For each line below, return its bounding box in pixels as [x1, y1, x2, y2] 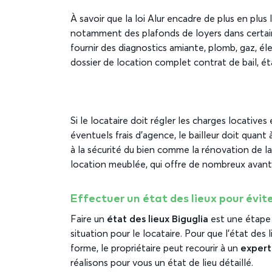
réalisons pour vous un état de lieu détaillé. [70, 258, 256, 268]
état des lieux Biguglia [107, 214, 208, 225]
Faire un [70, 214, 107, 225]
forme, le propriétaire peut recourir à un [70, 243, 240, 254]
